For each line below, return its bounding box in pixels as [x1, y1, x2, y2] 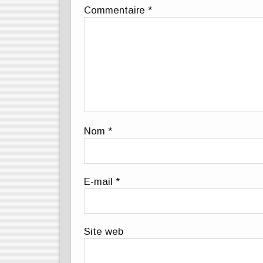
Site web [84, 226, 124, 238]
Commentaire [84, 4, 149, 16]
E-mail [84, 176, 116, 187]
